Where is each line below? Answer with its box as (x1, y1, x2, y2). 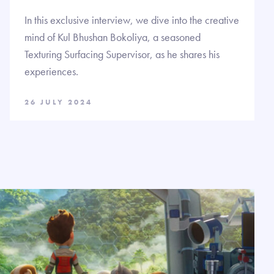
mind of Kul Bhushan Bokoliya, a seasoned (24, 29, 201, 44)
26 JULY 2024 (24, 97, 92, 107)
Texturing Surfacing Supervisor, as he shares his (24, 46, 220, 61)
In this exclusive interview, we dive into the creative (24, 12, 239, 27)
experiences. (24, 64, 78, 78)
